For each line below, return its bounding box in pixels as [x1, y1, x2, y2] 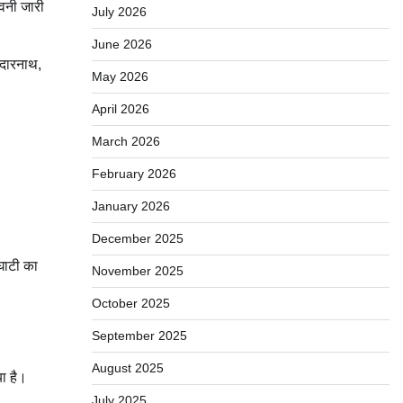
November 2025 [91, 264, 184, 278]
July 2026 [91, 4, 147, 19]
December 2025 [91, 231, 184, 246]
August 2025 [91, 361, 164, 375]
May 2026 [91, 69, 148, 84]
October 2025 [91, 296, 170, 310]
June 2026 [91, 37, 152, 51]
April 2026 [91, 102, 149, 116]
